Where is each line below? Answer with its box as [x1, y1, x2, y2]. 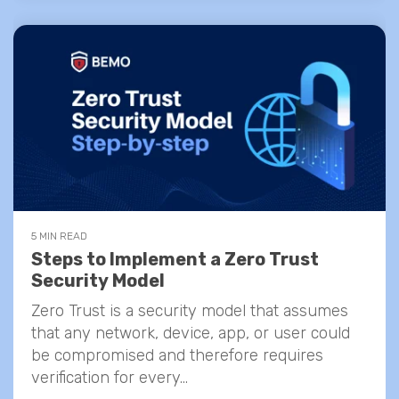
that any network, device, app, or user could [31, 323, 350, 343]
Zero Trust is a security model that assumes [31, 301, 348, 321]
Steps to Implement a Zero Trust [31, 248, 319, 270]
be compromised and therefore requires [31, 346, 323, 365]
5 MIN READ [31, 230, 87, 242]
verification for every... [31, 368, 188, 387]
